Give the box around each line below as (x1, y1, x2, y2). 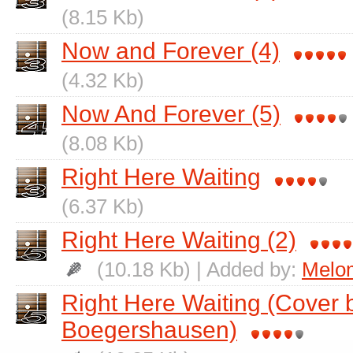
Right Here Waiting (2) (61, 227, 296, 253)
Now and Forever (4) (61, 38, 280, 64)
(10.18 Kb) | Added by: (91, 258, 302, 281)
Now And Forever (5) (61, 101, 281, 127)
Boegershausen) (61, 317, 237, 343)
